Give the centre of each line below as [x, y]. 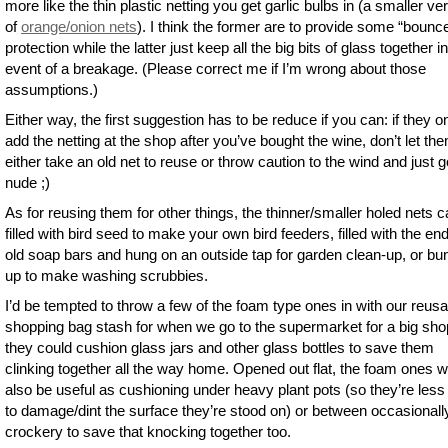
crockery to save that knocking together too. [148, 431]
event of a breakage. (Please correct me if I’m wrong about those [215, 68]
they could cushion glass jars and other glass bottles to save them [219, 347]
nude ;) [27, 182]
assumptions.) [51, 89]
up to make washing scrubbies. [106, 275]
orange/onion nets [79, 26]
